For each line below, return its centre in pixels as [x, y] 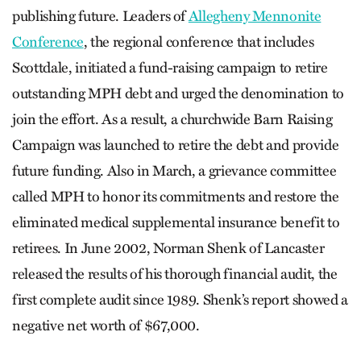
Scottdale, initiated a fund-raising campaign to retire [170, 67]
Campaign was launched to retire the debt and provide [176, 145]
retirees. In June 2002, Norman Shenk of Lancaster [168, 248]
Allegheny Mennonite [255, 16]
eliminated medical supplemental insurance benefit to [176, 222]
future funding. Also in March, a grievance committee [174, 170]
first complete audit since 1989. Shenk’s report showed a [180, 299]
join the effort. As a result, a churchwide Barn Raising [172, 119]
